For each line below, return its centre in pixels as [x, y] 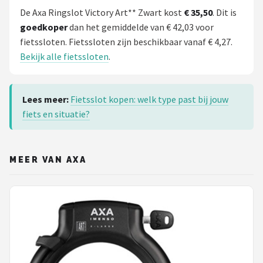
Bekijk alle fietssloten [64, 56]
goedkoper [44, 27]
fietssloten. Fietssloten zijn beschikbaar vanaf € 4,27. [126, 41]
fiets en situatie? [56, 114]
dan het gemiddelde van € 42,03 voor [141, 27]
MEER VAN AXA [48, 159]
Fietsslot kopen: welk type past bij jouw [149, 99]
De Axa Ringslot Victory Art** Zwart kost [102, 12]
